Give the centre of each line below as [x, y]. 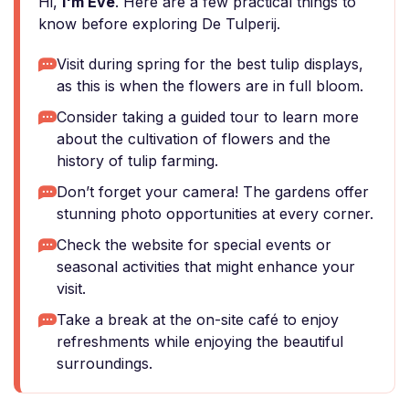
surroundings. [105, 363]
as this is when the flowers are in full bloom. [210, 86]
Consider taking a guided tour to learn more [208, 117]
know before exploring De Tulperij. [159, 24]
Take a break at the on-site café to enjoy [198, 320]
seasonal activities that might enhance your [206, 267]
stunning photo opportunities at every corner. [215, 214]
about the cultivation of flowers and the [194, 139]
